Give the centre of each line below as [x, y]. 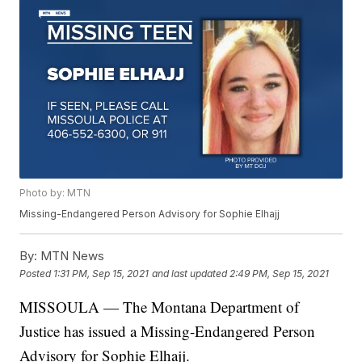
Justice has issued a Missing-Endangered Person [168, 331]
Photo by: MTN [55, 193]
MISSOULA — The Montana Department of [160, 307]
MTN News [71, 256]
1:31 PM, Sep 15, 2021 [101, 273]
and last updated [190, 273]
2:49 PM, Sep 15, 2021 [280, 273]
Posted [37, 273]
